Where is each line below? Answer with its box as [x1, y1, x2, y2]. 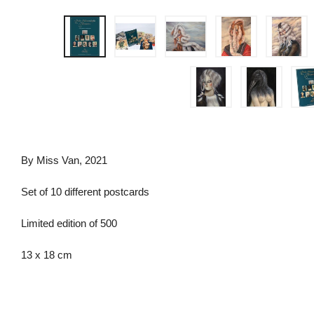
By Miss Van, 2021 [21, 154, 108, 166]
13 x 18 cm [21, 249, 73, 261]
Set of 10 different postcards [21, 186, 150, 198]
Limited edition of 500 [21, 217, 118, 229]
